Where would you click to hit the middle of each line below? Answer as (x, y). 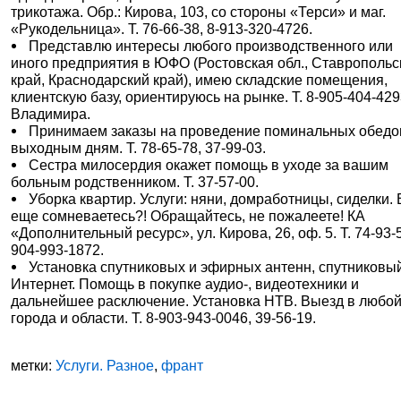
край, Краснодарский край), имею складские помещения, (200, 80)
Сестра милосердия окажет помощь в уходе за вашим (209, 165)
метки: (34, 365)
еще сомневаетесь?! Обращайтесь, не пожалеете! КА (188, 216)
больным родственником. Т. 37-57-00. (135, 182)
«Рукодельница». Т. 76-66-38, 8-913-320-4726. (162, 29)
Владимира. (51, 114)
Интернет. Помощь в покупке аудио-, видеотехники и (185, 284)
